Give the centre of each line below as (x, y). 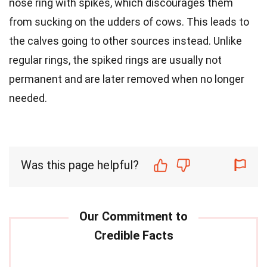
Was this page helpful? (80, 165)
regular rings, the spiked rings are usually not (115, 60)
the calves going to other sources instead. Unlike (125, 41)
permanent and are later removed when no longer (127, 79)
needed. (28, 98)
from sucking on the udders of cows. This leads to (129, 21)
